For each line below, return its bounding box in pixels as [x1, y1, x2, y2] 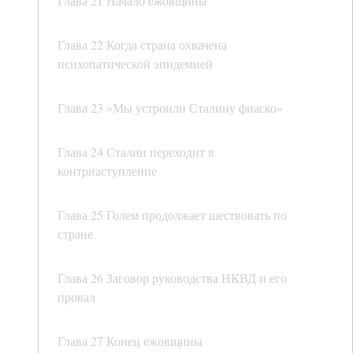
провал [58, 288, 95, 306]
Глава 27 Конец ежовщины [58, 333, 203, 350]
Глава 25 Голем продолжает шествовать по [58, 206, 287, 224]
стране [58, 225, 93, 243]
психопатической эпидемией [58, 55, 213, 72]
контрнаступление [58, 162, 157, 180]
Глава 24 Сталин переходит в [58, 143, 214, 161]
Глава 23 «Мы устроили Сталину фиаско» [58, 99, 283, 117]
